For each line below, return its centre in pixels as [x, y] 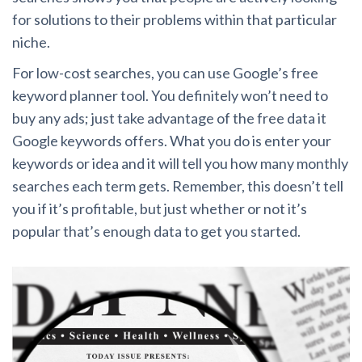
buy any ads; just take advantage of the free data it [169, 118]
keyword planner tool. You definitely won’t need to [170, 96]
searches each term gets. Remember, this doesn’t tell [178, 186]
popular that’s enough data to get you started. [156, 232]
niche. [31, 42]
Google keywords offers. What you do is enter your [172, 141]
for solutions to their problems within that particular [175, 20]
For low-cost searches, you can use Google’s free [165, 73]
